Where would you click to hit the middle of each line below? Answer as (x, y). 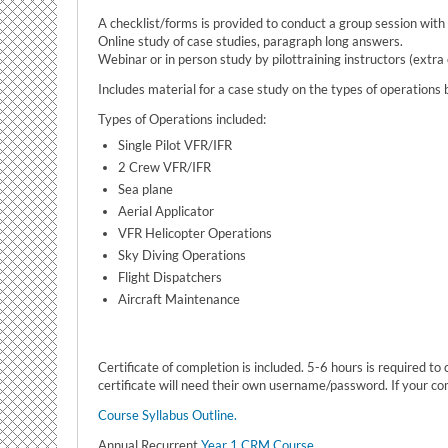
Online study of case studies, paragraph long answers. (250, 41)
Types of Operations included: (182, 119)
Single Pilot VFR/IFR (175, 145)
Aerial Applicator (166, 211)
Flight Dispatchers (170, 277)
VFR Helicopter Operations (195, 233)
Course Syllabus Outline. (167, 415)
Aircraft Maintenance (179, 299)
